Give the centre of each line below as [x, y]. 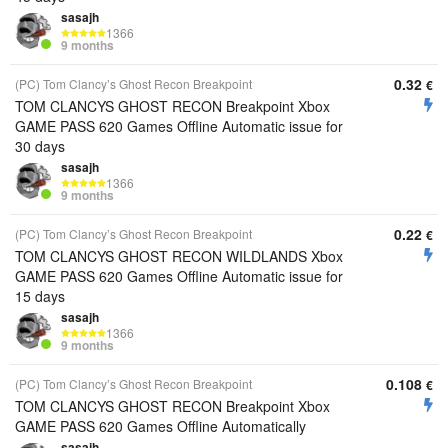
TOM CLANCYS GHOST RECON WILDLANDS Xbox [179, 256]
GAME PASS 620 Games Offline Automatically [160, 426]
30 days [40, 146]
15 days [40, 296]
